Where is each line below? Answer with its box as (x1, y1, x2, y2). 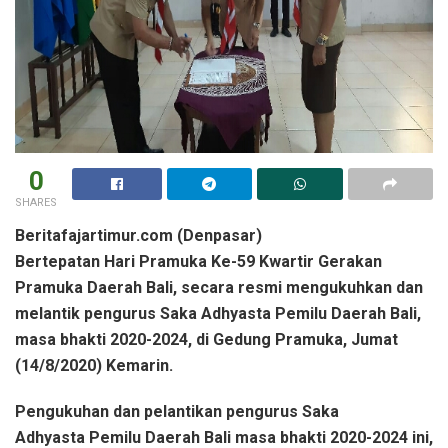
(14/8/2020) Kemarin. (15, 356, 173, 375)
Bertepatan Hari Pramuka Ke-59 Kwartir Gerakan (15, 252, 382, 271)
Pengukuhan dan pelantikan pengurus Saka (15, 402, 339, 421)
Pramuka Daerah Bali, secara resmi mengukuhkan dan (15, 278, 423, 297)
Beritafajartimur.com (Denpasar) (15, 226, 262, 245)
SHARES (15, 196, 57, 209)
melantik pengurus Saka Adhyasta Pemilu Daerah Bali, (15, 304, 421, 323)
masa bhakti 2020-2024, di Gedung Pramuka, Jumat (15, 330, 398, 349)
